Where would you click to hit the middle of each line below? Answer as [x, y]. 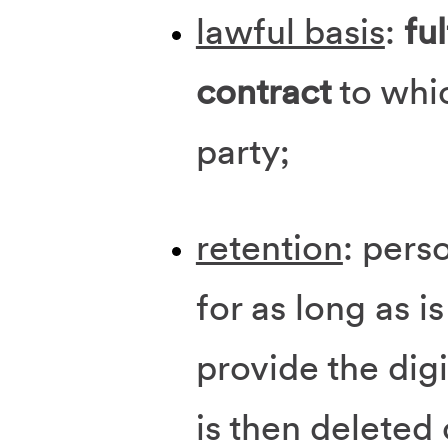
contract [263, 91]
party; [242, 151]
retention [269, 247]
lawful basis [290, 31]
